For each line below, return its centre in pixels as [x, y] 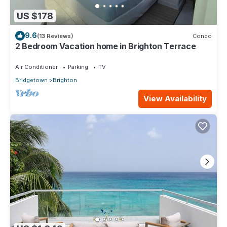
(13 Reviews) [55, 36]
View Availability [175, 99]
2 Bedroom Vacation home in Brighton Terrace [106, 46]
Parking [78, 67]
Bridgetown [31, 80]
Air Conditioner [36, 67]
